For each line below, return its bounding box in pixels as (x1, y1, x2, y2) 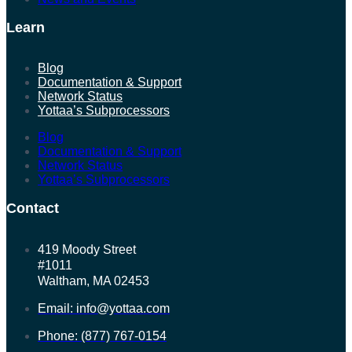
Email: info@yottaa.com (38, 302, 170, 316)
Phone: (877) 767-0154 (38, 329, 167, 343)
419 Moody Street (38, 243, 136, 257)
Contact (6, 200, 59, 217)
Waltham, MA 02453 (38, 274, 149, 288)
